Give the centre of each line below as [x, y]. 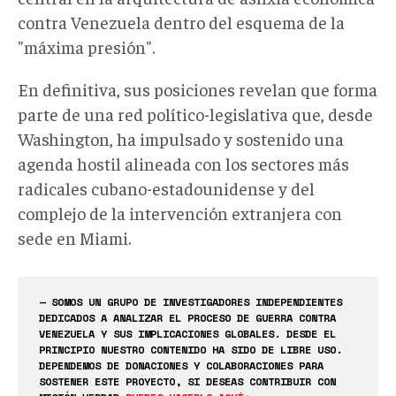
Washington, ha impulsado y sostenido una [181, 138]
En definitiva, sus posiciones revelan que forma [198, 88]
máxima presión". [89, 46]
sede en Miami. [74, 237]
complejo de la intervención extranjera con [180, 212]
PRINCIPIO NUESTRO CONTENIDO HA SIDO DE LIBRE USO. [190, 349]
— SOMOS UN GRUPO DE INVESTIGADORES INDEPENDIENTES [190, 301]
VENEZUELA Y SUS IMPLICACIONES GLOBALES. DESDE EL [187, 333]
